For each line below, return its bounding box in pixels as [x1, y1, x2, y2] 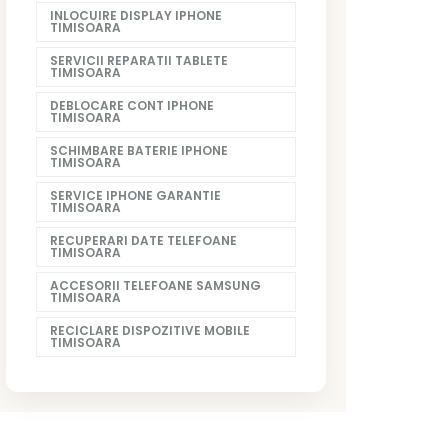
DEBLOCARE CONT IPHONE [50, 96, 214, 114]
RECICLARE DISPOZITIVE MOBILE [50, 321, 250, 339]
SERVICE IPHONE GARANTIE [50, 186, 221, 204]
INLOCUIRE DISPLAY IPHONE [50, 6, 222, 24]
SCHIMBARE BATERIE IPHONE [50, 141, 228, 159]
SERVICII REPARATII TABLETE [50, 51, 228, 69]
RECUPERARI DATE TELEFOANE [50, 231, 237, 249]
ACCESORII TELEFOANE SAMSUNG [50, 276, 261, 294]
